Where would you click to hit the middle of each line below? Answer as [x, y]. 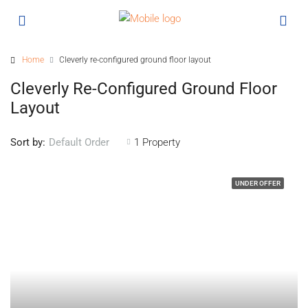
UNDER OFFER [258, 183]
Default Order [79, 142]
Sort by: [28, 142]
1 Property [157, 142]
